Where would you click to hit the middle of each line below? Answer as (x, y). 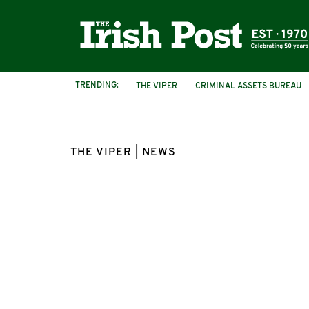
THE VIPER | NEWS (123, 152)
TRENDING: (97, 85)
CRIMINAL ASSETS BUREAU (248, 86)
